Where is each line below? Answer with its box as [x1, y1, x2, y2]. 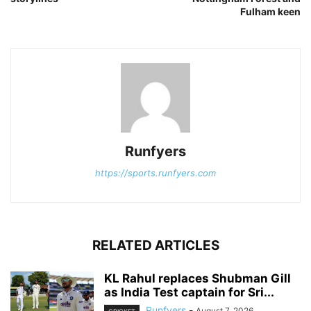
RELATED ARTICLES [92, 237, 219, 254]
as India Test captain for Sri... [104, 285, 274, 300]
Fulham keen [240, 6, 301, 18]
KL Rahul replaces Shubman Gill [104, 271, 291, 286]
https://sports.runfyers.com [95, 167, 216, 179]
